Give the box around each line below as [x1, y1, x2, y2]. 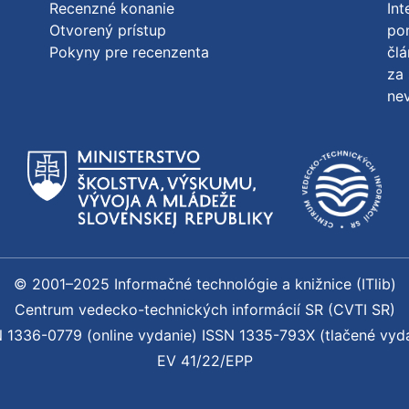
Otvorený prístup [49, 21, 167, 39]
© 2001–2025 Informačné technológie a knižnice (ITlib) [13, 275, 396, 293]
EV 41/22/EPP [156, 351, 253, 370]
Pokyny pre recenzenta [49, 43, 210, 61]
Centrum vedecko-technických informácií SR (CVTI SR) [14, 300, 395, 319]
